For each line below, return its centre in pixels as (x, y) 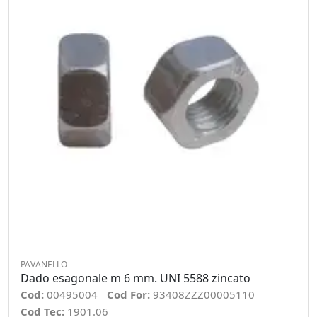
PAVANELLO (44, 264)
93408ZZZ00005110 (204, 294)
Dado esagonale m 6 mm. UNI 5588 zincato (136, 278)
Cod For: (130, 294)
